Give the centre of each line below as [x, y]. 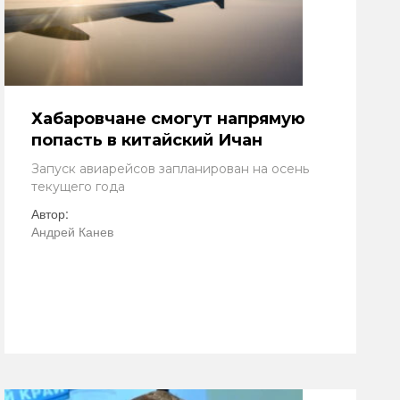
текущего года [78, 187]
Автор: [50, 213]
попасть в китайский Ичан [147, 140]
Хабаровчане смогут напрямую [168, 119]
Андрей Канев [72, 231]
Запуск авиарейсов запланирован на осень [170, 169]
